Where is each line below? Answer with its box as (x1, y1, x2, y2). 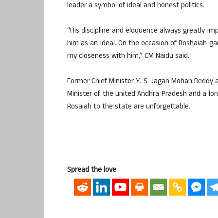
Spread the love (67, 164, 116, 177)
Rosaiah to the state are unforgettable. (67, 101, 190, 113)
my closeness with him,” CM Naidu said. (67, 50, 189, 63)
